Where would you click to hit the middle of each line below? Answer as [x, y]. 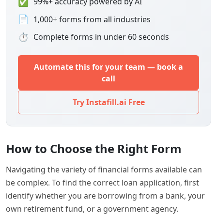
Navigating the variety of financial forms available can [104, 169]
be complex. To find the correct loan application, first [102, 182]
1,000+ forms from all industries [92, 19]
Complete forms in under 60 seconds [101, 37]
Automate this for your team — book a [108, 67]
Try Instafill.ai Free [108, 102]
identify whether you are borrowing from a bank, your [105, 195]
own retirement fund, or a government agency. [92, 209]
